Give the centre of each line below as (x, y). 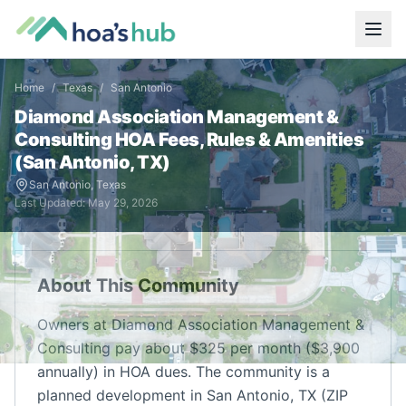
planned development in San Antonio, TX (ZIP (193, 395)
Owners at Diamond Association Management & (201, 324)
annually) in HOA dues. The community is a (184, 372)
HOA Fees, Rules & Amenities (237, 140)
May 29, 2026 (123, 203)
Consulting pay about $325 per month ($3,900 (198, 348)
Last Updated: (51, 203)
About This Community (138, 285)
